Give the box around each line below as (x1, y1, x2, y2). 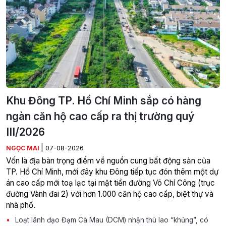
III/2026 (6, 126, 45, 139)
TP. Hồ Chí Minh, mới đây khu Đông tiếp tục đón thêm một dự (6, 167, 218, 177)
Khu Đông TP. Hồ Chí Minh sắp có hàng (6, 94, 201, 107)
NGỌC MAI (6, 144, 41, 152)
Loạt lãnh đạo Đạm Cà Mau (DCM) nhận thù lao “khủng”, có (13, 216, 208, 224)
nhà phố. (6, 200, 35, 210)
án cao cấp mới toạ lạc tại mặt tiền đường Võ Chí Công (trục (6, 178, 215, 188)
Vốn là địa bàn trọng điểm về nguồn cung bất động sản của (6, 156, 210, 166)
